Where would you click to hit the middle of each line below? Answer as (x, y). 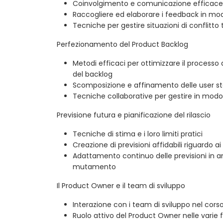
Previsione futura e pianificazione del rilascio (134, 115)
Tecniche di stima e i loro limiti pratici (138, 134)
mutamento (94, 167)
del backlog (93, 74)
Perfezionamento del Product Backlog (122, 45)
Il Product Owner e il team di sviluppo (121, 186)
